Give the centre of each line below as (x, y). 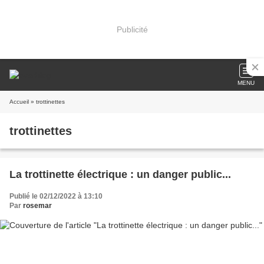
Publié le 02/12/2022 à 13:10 (56, 196)
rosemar (37, 206)
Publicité (132, 29)
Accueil (19, 102)
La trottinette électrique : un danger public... (120, 174)
